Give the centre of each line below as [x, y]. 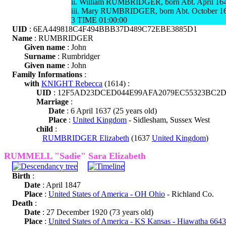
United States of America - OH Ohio [107, 194]
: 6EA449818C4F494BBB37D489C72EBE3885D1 [112, 29]
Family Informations [47, 74]
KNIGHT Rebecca [72, 83]
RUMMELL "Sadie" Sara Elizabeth [75, 156]
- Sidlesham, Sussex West [168, 120]
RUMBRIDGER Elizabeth [86, 138]
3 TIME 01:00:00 [99, 20]
